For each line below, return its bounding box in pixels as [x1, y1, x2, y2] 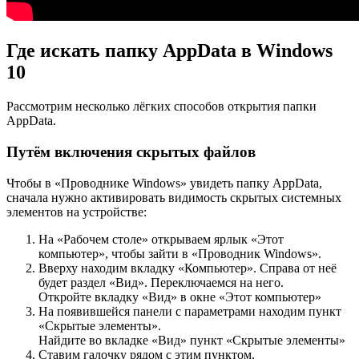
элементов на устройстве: [6, 204, 147, 219]
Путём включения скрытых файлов [6, 143, 256, 160]
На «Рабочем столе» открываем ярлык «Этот [38, 232, 284, 246]
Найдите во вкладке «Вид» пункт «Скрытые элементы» [38, 333, 345, 347]
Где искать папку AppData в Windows [6, 40, 333, 62]
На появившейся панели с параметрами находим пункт [38, 304, 341, 318]
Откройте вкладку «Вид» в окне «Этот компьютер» [38, 289, 321, 304]
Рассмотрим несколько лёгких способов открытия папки [6, 99, 317, 114]
